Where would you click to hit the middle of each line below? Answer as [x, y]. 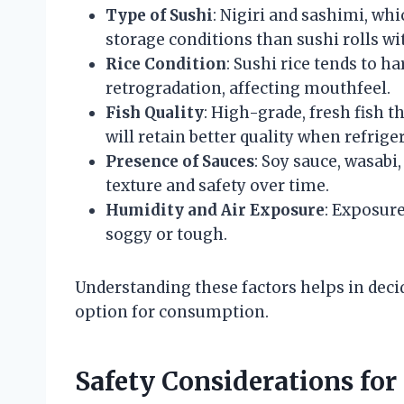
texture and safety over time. [217, 185]
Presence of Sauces [180, 161]
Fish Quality [155, 112]
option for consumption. [172, 312]
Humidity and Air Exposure [215, 210]
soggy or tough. [166, 234]
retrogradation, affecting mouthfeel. [248, 88]
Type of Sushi [159, 15]
